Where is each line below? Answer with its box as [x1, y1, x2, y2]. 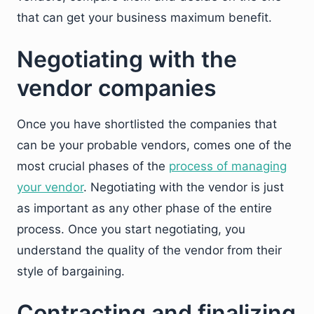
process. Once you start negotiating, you [17, 221, 245, 236]
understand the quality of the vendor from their [17, 243, 282, 257]
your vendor [17, 179, 83, 194]
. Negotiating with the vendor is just [83, 179, 284, 194]
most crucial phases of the [17, 158, 169, 173]
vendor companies [17, 74, 217, 102]
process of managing [169, 158, 287, 173]
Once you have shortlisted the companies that [17, 116, 277, 131]
